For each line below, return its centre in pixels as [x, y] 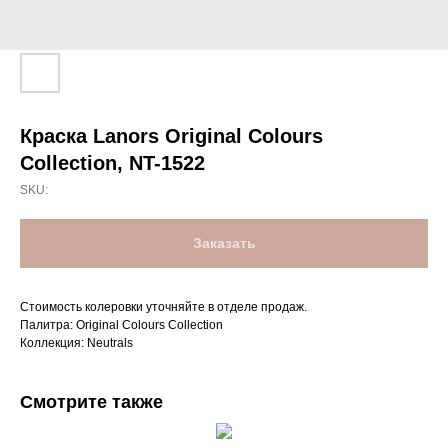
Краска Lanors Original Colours [171, 136]
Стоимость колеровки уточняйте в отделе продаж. [163, 307]
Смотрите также [91, 402]
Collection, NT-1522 [112, 163]
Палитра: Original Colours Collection [121, 325]
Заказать [224, 243]
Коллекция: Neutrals [76, 343]
